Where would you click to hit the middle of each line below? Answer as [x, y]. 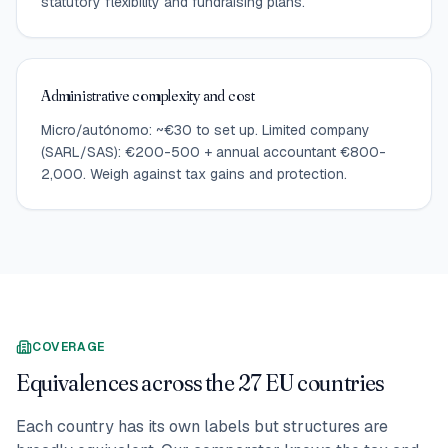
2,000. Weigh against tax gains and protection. [194, 173]
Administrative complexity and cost [148, 94]
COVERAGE [68, 346]
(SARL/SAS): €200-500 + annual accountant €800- [213, 151]
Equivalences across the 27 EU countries [200, 382]
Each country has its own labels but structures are [202, 426]
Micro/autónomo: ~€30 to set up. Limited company [205, 129]
